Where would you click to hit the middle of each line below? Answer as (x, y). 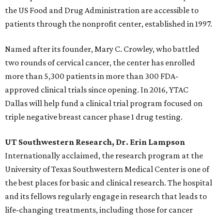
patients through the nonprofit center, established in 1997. (108, 24)
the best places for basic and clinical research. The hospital (108, 183)
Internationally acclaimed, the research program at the (104, 156)
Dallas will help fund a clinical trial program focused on (104, 103)
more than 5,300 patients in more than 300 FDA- (92, 76)
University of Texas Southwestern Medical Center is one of (107, 169)
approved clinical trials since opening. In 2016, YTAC (97, 90)
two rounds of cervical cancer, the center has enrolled (100, 63)
